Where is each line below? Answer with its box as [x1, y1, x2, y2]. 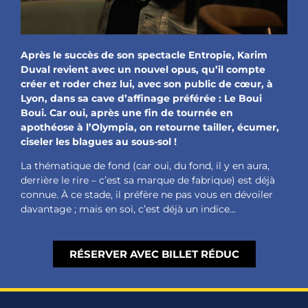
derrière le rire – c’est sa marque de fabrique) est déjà [21, 174, 275, 187]
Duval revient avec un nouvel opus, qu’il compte [21, 63, 265, 76]
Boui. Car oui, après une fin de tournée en [21, 107, 233, 120]
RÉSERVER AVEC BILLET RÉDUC [69, 247, 239, 261]
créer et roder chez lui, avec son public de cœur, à [21, 78, 273, 91]
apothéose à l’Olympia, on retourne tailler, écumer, [21, 121, 279, 134]
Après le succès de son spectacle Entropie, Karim [21, 49, 267, 62]
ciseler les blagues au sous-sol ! [21, 135, 177, 148]
